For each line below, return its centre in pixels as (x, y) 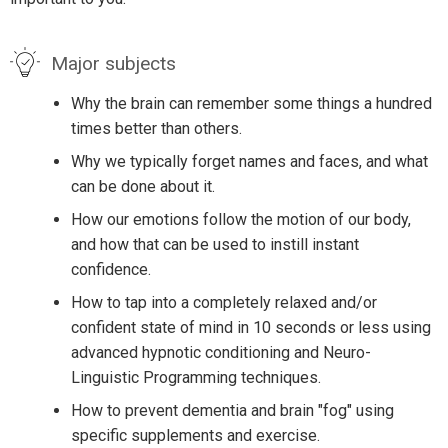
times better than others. (156, 128)
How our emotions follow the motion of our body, (240, 219)
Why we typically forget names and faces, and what (249, 161)
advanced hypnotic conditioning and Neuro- (220, 352)
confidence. (110, 269)
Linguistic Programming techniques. (195, 377)
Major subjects (113, 63)
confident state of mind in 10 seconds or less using (250, 327)
